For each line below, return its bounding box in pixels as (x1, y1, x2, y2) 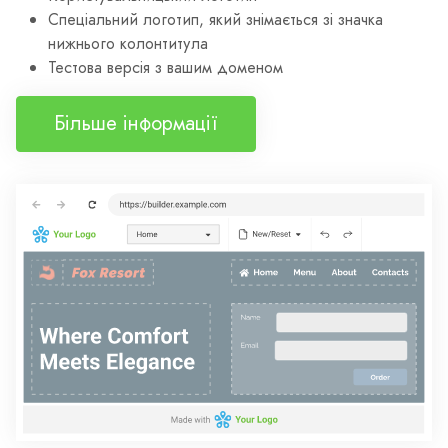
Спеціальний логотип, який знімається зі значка (48, 8, 383, 32)
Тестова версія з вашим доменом (48, 56, 283, 80)
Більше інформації (54, 109, 218, 139)
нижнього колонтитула (48, 32, 208, 56)
